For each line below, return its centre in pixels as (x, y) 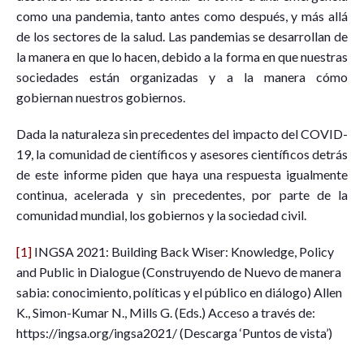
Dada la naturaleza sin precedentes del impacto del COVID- (182, 133)
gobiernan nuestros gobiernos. (101, 97)
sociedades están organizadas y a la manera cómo (182, 76)
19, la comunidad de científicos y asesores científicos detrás (182, 154)
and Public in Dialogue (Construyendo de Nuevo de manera (179, 271)
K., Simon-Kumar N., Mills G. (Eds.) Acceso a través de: (166, 312)
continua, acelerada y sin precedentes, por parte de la (182, 194)
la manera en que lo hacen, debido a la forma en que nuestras (182, 56)
